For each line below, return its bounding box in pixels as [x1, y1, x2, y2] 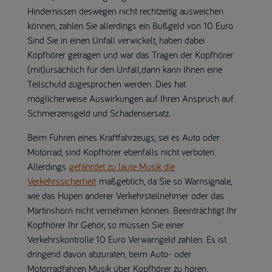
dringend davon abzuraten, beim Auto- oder [27, 247, 191, 260]
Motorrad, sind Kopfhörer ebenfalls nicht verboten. [27, 145, 216, 158]
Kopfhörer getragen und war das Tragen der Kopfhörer [27, 48, 233, 61]
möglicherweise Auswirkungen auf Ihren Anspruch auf [27, 92, 234, 104]
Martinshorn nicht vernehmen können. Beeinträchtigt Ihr [27, 203, 237, 216]
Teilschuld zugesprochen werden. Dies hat [27, 77, 186, 90]
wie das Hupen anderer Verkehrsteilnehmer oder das [27, 189, 224, 202]
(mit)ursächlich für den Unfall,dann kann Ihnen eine [27, 63, 222, 75]
